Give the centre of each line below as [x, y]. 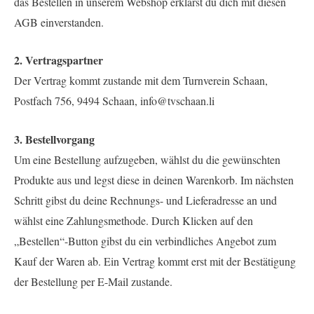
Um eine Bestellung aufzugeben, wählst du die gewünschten [147, 159]
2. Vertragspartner [59, 60]
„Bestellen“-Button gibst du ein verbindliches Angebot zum [145, 240]
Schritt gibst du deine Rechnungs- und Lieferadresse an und [145, 200]
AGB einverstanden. [59, 22]
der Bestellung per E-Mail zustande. [93, 281]
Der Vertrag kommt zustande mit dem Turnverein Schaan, [141, 81]
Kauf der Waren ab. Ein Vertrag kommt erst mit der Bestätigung [155, 261]
